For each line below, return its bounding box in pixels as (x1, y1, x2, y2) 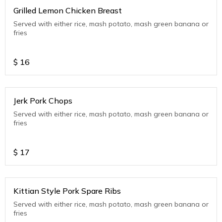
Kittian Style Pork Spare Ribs (13, 186, 121, 196)
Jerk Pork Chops (13, 96, 72, 106)
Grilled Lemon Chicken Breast (13, 5, 122, 16)
